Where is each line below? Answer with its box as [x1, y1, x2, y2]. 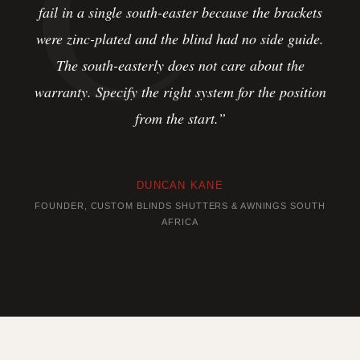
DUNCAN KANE [136, 178, 224, 191]
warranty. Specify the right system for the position [34, 81, 326, 101]
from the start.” [134, 108, 226, 128]
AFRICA [162, 216, 198, 227]
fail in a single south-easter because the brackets [38, 2, 322, 22]
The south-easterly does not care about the [55, 55, 305, 75]
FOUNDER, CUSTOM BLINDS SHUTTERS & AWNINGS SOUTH [35, 200, 325, 211]
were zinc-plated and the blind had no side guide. [36, 28, 324, 48]
